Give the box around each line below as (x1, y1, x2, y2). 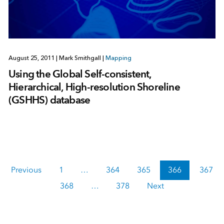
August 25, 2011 (8, 54, 56, 62)
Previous (11, 165, 42, 175)
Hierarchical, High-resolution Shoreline (8, 80, 180, 93)
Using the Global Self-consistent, (8, 67, 151, 80)
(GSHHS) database (8, 93, 90, 106)
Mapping (105, 54, 131, 62)
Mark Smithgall (57, 54, 102, 62)
